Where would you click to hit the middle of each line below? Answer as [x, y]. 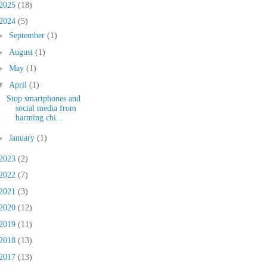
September [28, 36]
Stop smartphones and [43, 98]
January [23, 138]
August [22, 52]
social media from [46, 108]
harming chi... [39, 117]
